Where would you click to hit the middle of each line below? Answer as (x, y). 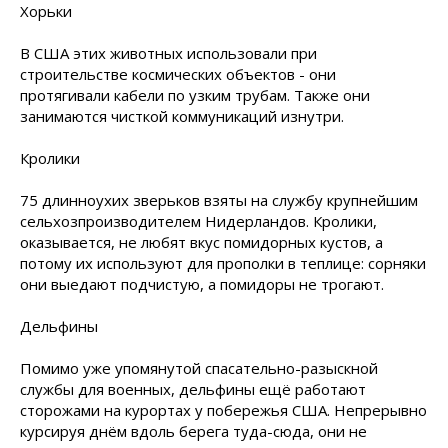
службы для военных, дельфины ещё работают (193, 389)
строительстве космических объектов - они (178, 74)
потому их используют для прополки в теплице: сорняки (223, 263)
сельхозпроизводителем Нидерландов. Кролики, (198, 221)
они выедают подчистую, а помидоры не (170, 284)
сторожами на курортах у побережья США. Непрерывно (223, 410)
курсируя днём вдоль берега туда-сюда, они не (193, 431)
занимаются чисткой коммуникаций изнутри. (182, 116)
